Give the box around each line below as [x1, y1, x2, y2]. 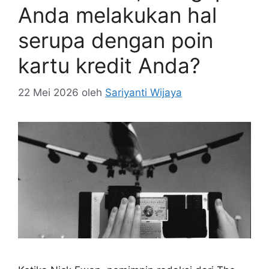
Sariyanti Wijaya [105, 86, 182, 98]
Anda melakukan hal [18, 2, 217, 28]
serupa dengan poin [18, 28, 213, 53]
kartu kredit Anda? [18, 53, 201, 78]
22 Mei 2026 [18, 86, 79, 98]
